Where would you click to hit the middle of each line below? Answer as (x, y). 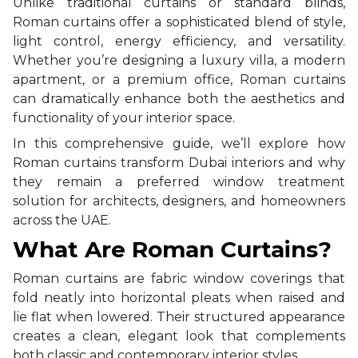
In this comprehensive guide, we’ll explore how (179, 143)
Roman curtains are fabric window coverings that (179, 278)
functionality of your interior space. (124, 117)
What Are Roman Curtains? (172, 249)
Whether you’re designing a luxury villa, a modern (179, 60)
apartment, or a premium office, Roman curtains (179, 79)
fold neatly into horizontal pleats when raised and (179, 297)
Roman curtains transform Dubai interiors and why (179, 162)
